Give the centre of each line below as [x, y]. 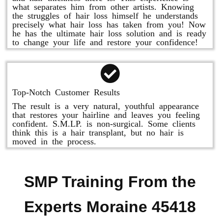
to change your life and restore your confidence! [105, 41]
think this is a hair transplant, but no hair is [98, 132]
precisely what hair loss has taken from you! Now [109, 24]
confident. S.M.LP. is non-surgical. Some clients [104, 123]
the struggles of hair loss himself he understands [105, 15]
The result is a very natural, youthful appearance [106, 105]
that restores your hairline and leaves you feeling [106, 114]
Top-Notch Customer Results [66, 91]
